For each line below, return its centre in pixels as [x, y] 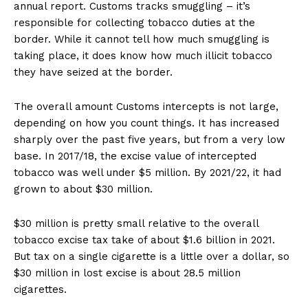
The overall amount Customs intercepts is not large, [146, 107]
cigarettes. [40, 290]
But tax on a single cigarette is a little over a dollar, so [152, 257]
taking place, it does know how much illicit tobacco [143, 56]
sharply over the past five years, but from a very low [150, 140]
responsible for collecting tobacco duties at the [134, 23]
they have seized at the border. [93, 73]
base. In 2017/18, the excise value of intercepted [135, 156]
